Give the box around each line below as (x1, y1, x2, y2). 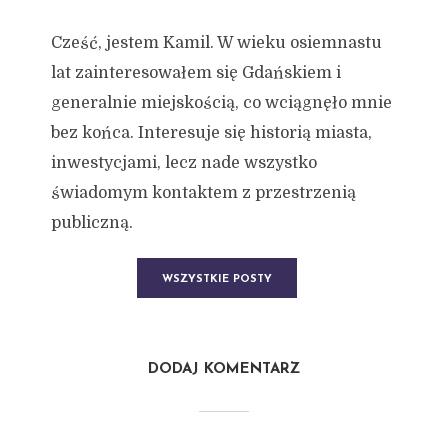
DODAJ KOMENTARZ (148, 362, 300, 377)
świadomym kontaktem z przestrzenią (50, 184, 356, 202)
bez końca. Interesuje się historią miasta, (50, 124, 372, 142)
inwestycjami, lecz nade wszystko (50, 154, 317, 172)
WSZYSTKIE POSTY (161, 274, 272, 285)
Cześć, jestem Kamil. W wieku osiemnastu (50, 34, 382, 52)
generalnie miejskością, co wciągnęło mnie (50, 94, 392, 112)
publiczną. (50, 214, 133, 232)
